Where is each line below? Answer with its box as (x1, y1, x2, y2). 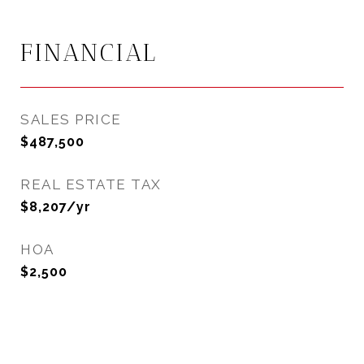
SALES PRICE (20, 111, 122, 128)
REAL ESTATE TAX (20, 176, 162, 193)
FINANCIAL (20, 38, 158, 67)
